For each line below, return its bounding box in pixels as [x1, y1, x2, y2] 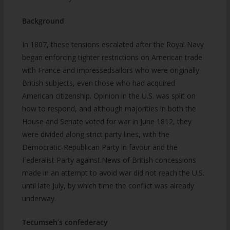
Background [22, 16, 64, 26]
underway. [22, 194, 56, 203]
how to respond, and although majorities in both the [22, 104, 196, 113]
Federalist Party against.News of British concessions [22, 155, 196, 165]
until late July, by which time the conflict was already [22, 181, 194, 190]
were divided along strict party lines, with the [22, 129, 169, 139]
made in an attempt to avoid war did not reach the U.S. [22, 168, 204, 178]
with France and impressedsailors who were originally [22, 65, 199, 75]
